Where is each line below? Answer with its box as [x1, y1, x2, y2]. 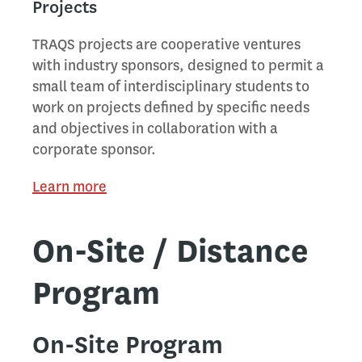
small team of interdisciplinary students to [32, 77, 309, 96]
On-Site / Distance [32, 229, 308, 272]
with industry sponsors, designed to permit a [32, 56, 324, 75]
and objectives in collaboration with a [32, 119, 278, 138]
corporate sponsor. [32, 140, 156, 159]
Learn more [32, 177, 107, 196]
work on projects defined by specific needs [32, 98, 309, 117]
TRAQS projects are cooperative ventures [32, 35, 301, 54]
